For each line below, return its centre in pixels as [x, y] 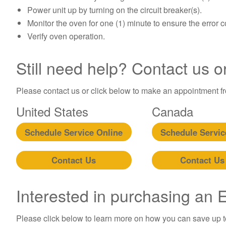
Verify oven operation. [66, 36]
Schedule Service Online [74, 132]
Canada [172, 111]
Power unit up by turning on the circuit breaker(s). [115, 10]
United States [52, 111]
